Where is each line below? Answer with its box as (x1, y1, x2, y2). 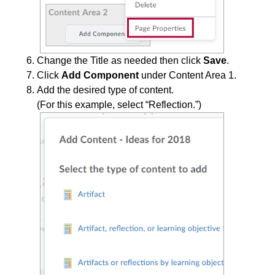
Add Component (61, 70, 141, 80)
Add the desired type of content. (37, 85, 174, 95)
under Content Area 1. (141, 70, 236, 80)
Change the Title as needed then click (37, 55, 203, 66)
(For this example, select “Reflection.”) (37, 99, 201, 110)
